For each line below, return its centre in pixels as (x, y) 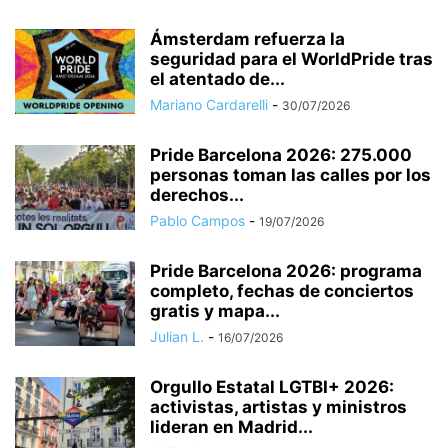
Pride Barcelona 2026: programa (286, 271)
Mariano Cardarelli (209, 105)
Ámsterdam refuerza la (247, 39)
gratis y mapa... (215, 311)
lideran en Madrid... (231, 427)
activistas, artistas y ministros (278, 407)
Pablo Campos (197, 221)
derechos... (197, 195)
